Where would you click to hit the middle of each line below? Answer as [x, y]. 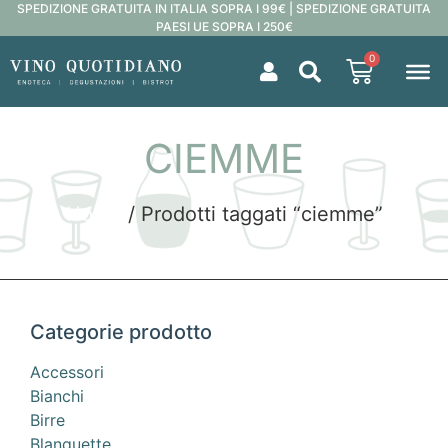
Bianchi [57, 396]
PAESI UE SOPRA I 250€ [224, 26]
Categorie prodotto [121, 332]
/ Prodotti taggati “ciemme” [252, 214]
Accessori [67, 372]
